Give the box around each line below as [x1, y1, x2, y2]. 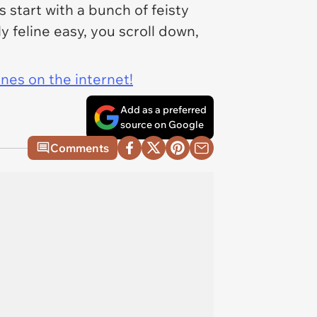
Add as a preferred [120, 103, 207, 116]
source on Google [120, 118, 204, 131]
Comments [50, 141, 109, 155]
